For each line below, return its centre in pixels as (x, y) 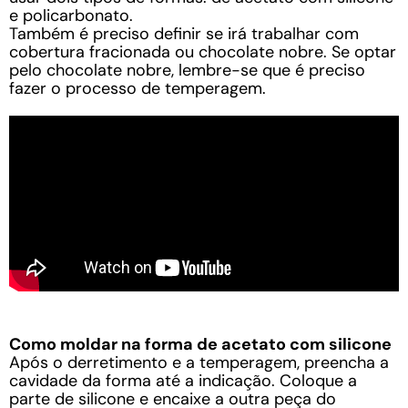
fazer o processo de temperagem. (138, 88)
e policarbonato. (71, 15)
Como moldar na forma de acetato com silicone (200, 344)
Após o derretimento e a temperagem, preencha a (199, 362)
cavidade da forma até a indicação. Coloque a (183, 380)
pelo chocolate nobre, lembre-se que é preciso (187, 70)
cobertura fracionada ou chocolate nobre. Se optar (203, 52)
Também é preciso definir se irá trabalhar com (184, 34)
